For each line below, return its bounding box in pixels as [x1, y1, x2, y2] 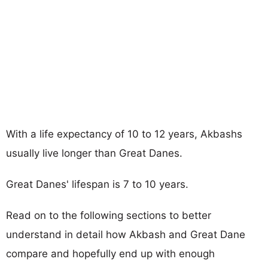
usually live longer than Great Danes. [6, 147, 182, 159]
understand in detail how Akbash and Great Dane [6, 228, 245, 240]
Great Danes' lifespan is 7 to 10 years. [6, 178, 188, 190]
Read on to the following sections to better [6, 209, 211, 221]
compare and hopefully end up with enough [6, 247, 215, 260]
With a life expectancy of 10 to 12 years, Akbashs [6, 127, 242, 140]
